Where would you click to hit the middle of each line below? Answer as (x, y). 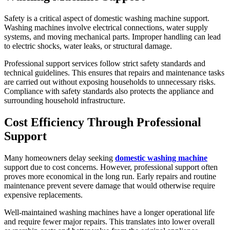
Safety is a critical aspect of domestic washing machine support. (107, 18)
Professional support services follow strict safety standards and (105, 64)
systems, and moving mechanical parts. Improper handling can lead (112, 37)
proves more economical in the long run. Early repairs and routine (110, 176)
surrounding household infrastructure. (65, 101)
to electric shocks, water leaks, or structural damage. (88, 46)
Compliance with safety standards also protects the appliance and (109, 91)
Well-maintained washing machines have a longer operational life (109, 212)
